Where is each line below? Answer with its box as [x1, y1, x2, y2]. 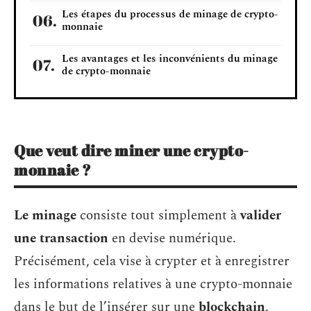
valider [240, 205, 281, 226]
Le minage [14, 205, 76, 226]
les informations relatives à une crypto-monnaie [14, 274, 292, 294]
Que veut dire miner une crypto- [14, 140, 249, 160]
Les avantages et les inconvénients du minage [62, 50, 278, 67]
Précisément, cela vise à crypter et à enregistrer [14, 251, 289, 271]
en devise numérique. [112, 228, 236, 249]
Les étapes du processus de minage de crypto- [62, 6, 278, 22]
